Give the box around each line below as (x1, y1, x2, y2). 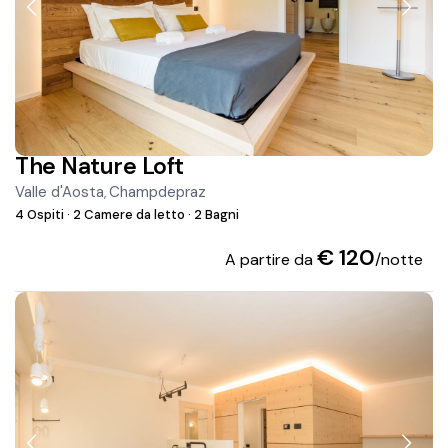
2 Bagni (191, 206, 240, 224)
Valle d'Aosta (15, 182, 105, 203)
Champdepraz (109, 182, 207, 203)
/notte (374, 249, 423, 271)
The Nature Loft (15, 151, 184, 182)
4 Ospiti (15, 206, 68, 224)
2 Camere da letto (70, 206, 189, 224)
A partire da (224, 249, 317, 271)
